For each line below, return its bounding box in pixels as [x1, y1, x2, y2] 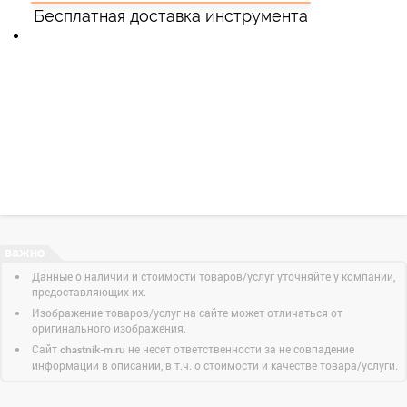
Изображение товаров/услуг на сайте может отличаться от [32, 305, 342, 320]
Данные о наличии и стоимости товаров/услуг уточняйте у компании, [32, 269, 395, 283]
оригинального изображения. [32, 321, 186, 335]
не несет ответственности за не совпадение [125, 342, 354, 356]
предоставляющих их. [32, 284, 146, 299]
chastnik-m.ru [60, 344, 125, 355]
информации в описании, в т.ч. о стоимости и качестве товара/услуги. [32, 358, 398, 372]
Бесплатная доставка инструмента [34, 6, 309, 25]
